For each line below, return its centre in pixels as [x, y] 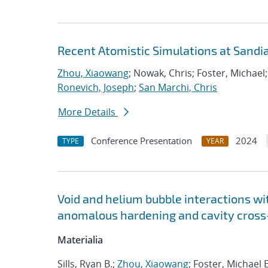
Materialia [80, 240]
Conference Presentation [141, 141]
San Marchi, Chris [178, 87]
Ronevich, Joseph [96, 87]
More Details [88, 112]
